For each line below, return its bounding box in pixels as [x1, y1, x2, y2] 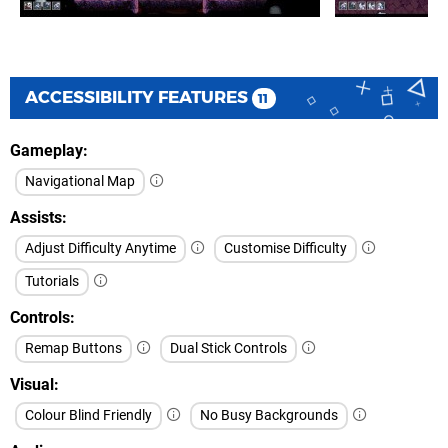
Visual [10, 375, 54, 395]
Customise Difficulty [224, 240, 347, 258]
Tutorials [25, 273, 79, 291]
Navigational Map [25, 173, 135, 191]
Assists [10, 208, 62, 228]
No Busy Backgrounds [200, 407, 338, 425]
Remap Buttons [25, 340, 122, 358]
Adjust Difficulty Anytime [25, 240, 176, 258]
